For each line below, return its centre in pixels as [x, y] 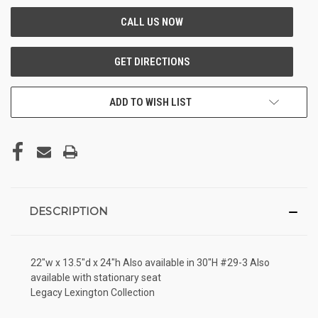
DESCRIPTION [68, 211]
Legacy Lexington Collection [93, 292]
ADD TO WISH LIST [150, 102]
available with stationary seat [96, 277]
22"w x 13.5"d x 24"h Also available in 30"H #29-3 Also [150, 262]
